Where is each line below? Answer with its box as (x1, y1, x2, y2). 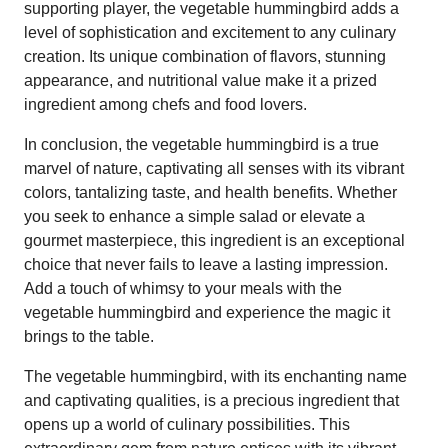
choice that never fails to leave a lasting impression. (24, 255, 388, 273)
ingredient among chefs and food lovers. (24, 95, 307, 113)
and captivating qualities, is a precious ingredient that (24, 391, 399, 409)
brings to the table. (24, 327, 154, 345)
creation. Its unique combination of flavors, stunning (24, 47, 386, 65)
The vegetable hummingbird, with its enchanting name (24, 367, 407, 385)
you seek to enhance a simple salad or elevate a (24, 207, 365, 225)
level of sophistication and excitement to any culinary (24, 23, 396, 41)
